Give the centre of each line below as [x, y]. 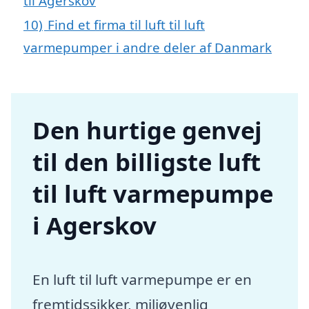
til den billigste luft [147, 162]
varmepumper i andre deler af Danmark [148, 48]
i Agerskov [95, 226]
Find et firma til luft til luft [126, 25]
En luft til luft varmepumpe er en [142, 280]
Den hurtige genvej [148, 130]
